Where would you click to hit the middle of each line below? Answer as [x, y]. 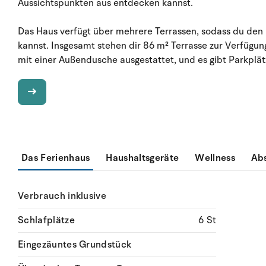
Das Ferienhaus [56, 158]
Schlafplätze [46, 220]
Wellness [215, 158]
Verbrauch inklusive [62, 196]
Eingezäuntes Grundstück [75, 245]
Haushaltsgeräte [142, 158]
